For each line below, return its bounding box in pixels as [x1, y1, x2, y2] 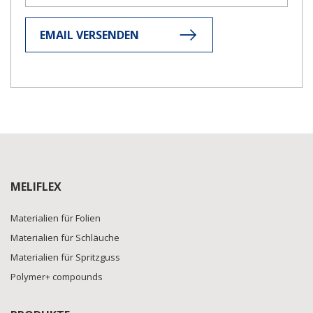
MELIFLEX [10, 179, 61, 194]
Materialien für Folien [10, 212, 101, 224]
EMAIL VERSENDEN [40, 27, 139, 43]
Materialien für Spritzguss [10, 251, 120, 263]
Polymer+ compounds [10, 270, 103, 283]
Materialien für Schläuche [10, 231, 119, 244]
